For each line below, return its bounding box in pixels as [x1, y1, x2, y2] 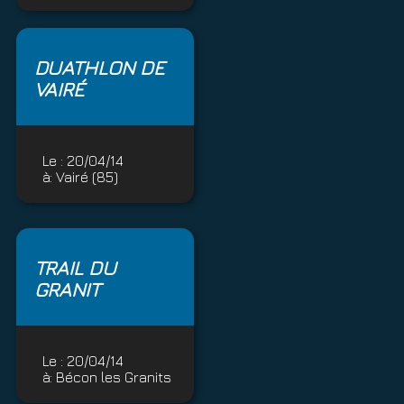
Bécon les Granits [56, 369, 171, 386]
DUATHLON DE [33, 56, 165, 80]
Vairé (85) [56, 169, 118, 186]
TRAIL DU [33, 256, 117, 280]
